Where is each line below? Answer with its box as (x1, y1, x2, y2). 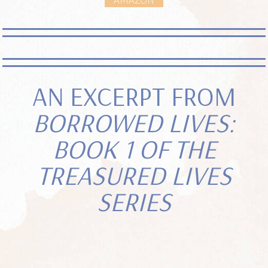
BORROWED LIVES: (33, 105, 235, 139)
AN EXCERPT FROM (32, 79, 236, 112)
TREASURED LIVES (36, 158, 232, 191)
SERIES (97, 184, 171, 218)
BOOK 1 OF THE (52, 132, 216, 165)
